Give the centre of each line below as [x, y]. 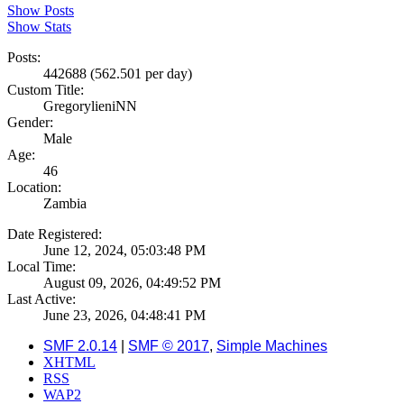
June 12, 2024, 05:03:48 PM [124, 251]
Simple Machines [272, 346]
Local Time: [41, 267]
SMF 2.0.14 [80, 346]
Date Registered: [55, 234]
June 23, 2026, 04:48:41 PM [124, 316]
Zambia [65, 204]
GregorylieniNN [90, 106]
